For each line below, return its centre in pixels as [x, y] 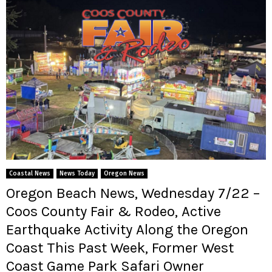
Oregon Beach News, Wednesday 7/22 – [133, 193]
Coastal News [30, 173]
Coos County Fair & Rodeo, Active [114, 211]
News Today [77, 173]
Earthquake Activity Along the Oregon [127, 229]
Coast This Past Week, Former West [120, 247]
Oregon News [124, 173]
